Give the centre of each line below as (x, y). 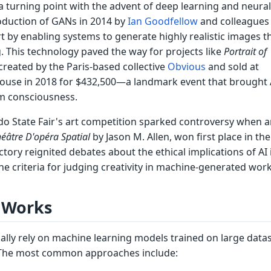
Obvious (186, 66)
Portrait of (245, 51)
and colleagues (233, 21)
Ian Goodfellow (162, 21)
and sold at (232, 66)
